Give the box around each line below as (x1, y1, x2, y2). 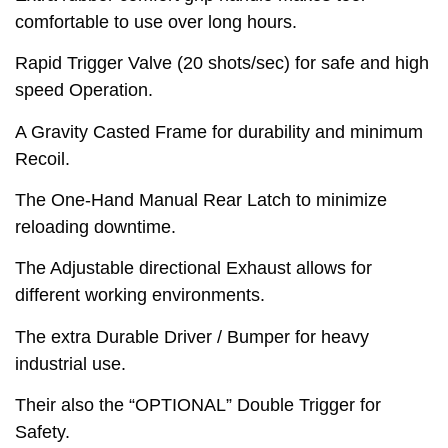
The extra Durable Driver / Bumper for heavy (15, 326, 369, 347)
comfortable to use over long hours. (15, 11, 297, 32)
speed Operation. (15, 80, 153, 101)
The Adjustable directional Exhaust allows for (15, 258, 372, 279)
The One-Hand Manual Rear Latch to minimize (15, 189, 387, 210)
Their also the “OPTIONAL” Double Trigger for (15, 395, 381, 416)
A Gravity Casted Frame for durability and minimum (15, 121, 423, 142)
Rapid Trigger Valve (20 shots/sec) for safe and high (15, 53, 429, 74)
